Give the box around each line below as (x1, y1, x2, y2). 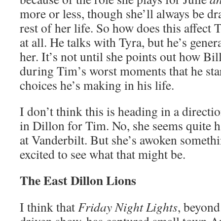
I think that (20, 198, 78, 215)
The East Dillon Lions (20, 171, 136, 189)
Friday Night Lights (78, 198, 178, 215)
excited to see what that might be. (20, 146, 185, 162)
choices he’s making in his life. (20, 76, 174, 93)
